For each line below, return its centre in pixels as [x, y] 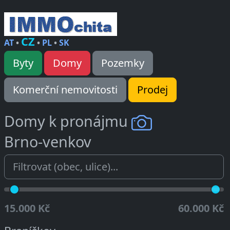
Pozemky [123, 63]
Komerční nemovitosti [65, 90]
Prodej [152, 90]
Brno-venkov [48, 142]
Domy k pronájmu [68, 121]
